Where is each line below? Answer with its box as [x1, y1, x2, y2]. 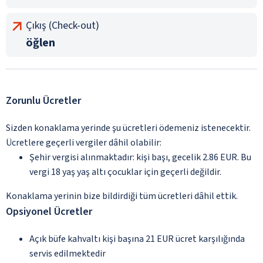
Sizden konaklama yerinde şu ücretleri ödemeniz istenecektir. [6, 121, 251, 134]
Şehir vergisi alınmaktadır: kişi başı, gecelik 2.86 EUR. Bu [29, 150, 251, 164]
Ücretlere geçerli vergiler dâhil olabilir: [6, 136, 161, 149]
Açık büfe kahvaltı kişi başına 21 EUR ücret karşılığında [29, 232, 245, 245]
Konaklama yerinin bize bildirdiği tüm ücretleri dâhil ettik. [6, 189, 238, 203]
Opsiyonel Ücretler [6, 204, 92, 219]
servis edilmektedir [29, 247, 106, 260]
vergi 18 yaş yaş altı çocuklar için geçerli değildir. [29, 165, 221, 178]
